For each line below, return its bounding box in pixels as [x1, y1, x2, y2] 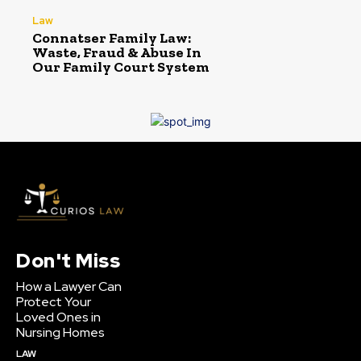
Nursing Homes [16, 324, 105, 342]
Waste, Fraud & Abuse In [32, 43, 201, 61]
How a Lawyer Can [16, 278, 122, 296]
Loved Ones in [16, 309, 101, 326]
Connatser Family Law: [32, 28, 191, 47]
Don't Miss [16, 248, 120, 274]
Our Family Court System [32, 57, 210, 76]
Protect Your [16, 293, 91, 311]
